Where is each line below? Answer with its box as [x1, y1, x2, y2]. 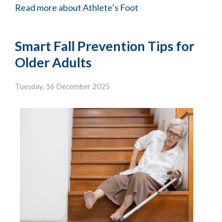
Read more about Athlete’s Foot [15, 2, 138, 13]
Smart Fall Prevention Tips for [15, 38, 194, 55]
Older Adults [15, 54, 92, 71]
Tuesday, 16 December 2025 [15, 81, 110, 91]
